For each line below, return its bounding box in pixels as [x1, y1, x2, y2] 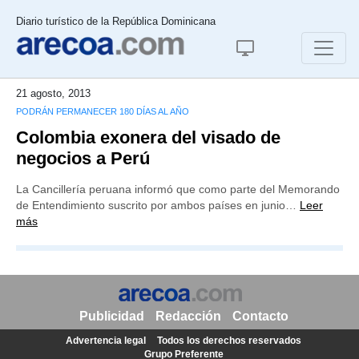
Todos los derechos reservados [157, 335, 301, 346]
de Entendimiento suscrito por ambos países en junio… [16, 199, 300, 212]
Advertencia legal [66, 335, 146, 346]
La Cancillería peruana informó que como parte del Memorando [16, 183, 340, 196]
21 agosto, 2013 [16, 87, 91, 99]
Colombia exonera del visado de [16, 127, 280, 147]
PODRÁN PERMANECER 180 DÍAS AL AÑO [16, 107, 189, 116]
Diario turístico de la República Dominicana [16, 15, 216, 27]
